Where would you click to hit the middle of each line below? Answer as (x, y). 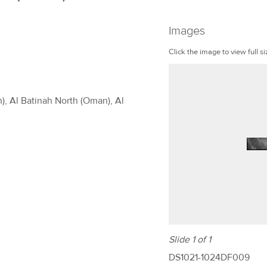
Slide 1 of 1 (190, 240)
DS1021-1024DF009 (209, 258)
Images (187, 31)
